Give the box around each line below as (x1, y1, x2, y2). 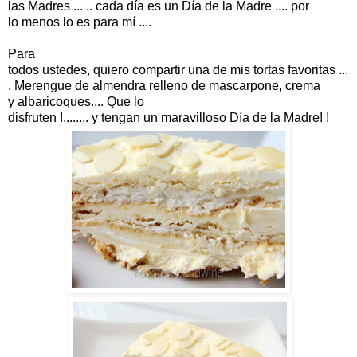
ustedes (42, 62, 87, 76)
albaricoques (18, 94, 91, 108)
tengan (101, 110, 140, 124)
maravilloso (161, 110, 226, 124)
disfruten (8, 110, 57, 124)
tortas (253, 62, 284, 76)
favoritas (288, 62, 335, 76)
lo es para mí (63, 14, 135, 29)
